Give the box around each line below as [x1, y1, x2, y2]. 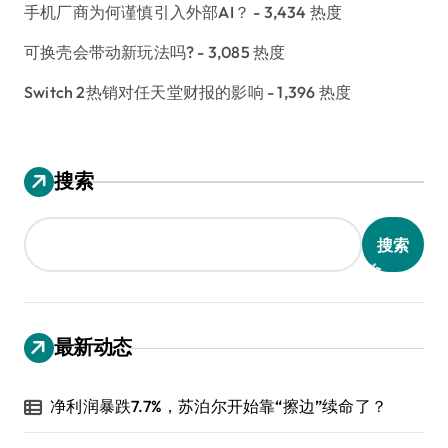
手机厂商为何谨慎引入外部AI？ [24, 2, 250, 23]
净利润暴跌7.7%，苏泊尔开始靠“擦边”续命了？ [50, 396, 388, 417]
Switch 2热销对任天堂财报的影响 [24, 82, 264, 103]
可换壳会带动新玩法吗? [24, 42, 195, 63]
